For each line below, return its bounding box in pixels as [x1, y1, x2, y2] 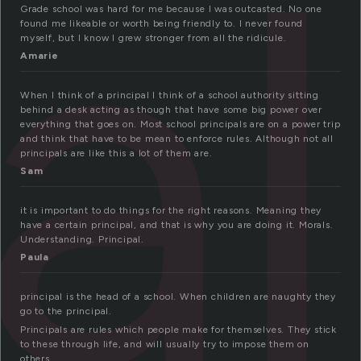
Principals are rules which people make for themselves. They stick [20, 324, 337, 336]
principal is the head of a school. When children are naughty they [20, 291, 336, 303]
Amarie [20, 50, 59, 62]
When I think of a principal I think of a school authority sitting [20, 89, 319, 102]
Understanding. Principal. [20, 234, 145, 246]
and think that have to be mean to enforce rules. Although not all [20, 133, 334, 145]
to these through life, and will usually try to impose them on [20, 338, 309, 351]
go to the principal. [20, 305, 113, 317]
